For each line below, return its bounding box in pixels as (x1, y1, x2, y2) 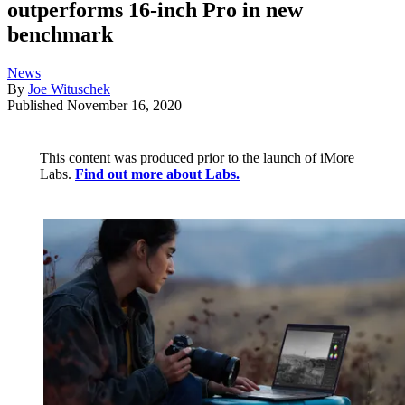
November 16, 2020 (67, 98, 182, 114)
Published (7, 98, 67, 114)
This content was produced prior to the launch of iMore (40, 150, 354, 166)
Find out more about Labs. (75, 166, 240, 183)
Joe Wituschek (28, 81, 110, 98)
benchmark (7, 23, 113, 47)
